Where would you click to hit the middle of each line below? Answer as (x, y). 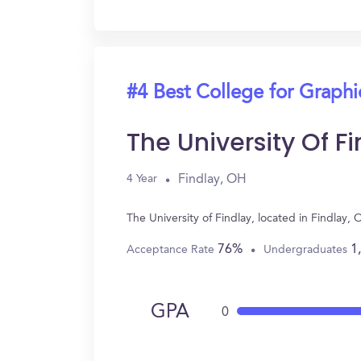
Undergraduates (307, 249)
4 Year (142, 179)
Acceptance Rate (172, 249)
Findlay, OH (212, 179)
